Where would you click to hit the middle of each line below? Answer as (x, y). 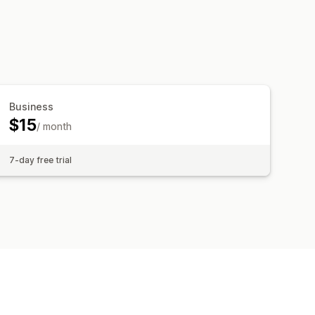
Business (32, 106)
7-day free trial (41, 160)
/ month (54, 126)
